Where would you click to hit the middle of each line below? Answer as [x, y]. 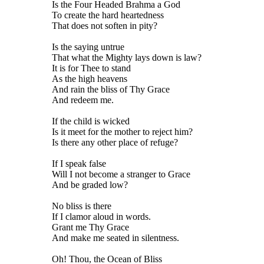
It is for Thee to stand [91, 68]
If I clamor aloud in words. [101, 217]
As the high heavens [90, 79]
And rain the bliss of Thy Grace [111, 89]
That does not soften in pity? [105, 26]
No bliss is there [82, 206]
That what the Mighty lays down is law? [127, 57]
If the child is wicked [91, 121]
